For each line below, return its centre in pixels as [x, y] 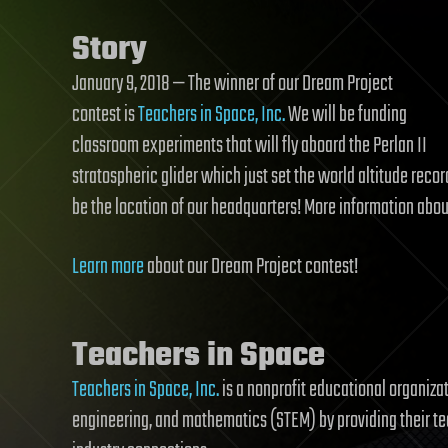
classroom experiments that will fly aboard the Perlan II [249, 146]
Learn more [108, 267]
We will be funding [346, 115]
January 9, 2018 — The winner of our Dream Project [232, 84]
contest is [105, 115]
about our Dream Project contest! [251, 267]
